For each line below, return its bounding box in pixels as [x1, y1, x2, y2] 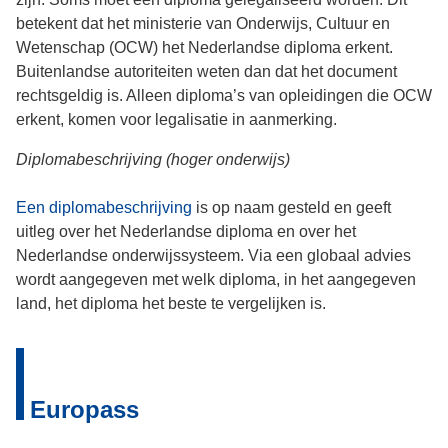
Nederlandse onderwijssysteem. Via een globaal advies [16, 247, 411, 264]
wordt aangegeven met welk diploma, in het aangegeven [16, 271, 416, 288]
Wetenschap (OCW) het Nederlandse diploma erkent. [16, 39, 393, 56]
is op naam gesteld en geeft [192, 199, 391, 216]
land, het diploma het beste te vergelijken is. [16, 295, 326, 312]
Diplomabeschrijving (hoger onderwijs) [16, 151, 290, 168]
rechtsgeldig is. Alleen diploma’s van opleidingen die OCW [16, 87, 432, 104]
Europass [30, 396, 139, 423]
